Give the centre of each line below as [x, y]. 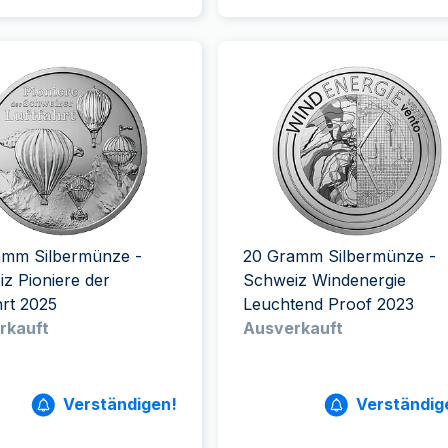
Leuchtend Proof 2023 [328, 304]
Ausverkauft [292, 328]
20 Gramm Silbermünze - [339, 256]
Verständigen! [119, 404]
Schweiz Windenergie [324, 280]
